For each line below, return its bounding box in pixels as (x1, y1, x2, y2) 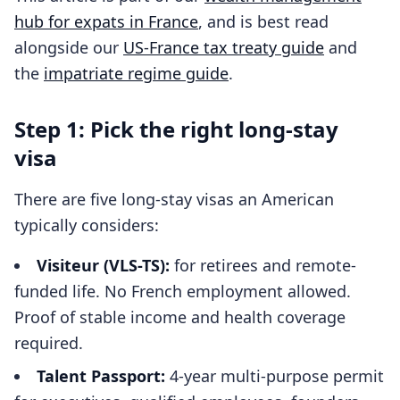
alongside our (14, 37, 123, 58)
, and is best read (198, 11, 329, 32)
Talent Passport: (37, 365, 165, 387)
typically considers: (14, 214, 159, 236)
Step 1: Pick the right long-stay (14, 114, 338, 144)
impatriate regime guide (44, 62, 229, 84)
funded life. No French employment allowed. (14, 280, 351, 302)
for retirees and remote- (170, 254, 356, 276)
